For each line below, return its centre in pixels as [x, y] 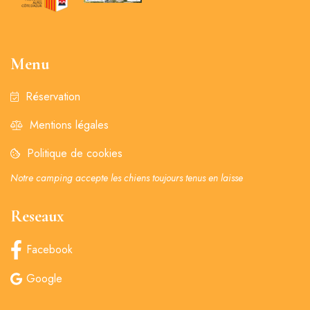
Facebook [49, 250]
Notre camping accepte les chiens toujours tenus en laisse [127, 178]
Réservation [53, 97]
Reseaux [37, 217]
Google [44, 278]
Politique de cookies [75, 154]
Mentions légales [69, 125]
